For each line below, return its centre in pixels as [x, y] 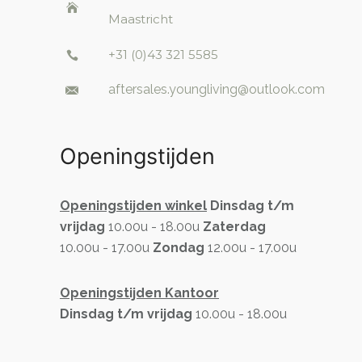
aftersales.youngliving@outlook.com [217, 90]
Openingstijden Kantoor [139, 293]
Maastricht [141, 19]
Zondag [179, 247]
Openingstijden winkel [133, 205]
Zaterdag [234, 226]
